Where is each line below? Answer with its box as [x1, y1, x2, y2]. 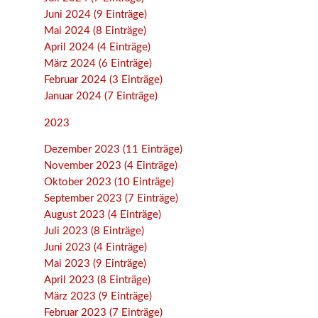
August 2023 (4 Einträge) [44, 209, 162, 221]
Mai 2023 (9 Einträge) [44, 258, 147, 270]
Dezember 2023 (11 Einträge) [44, 144, 183, 155]
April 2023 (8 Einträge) [44, 275, 151, 286]
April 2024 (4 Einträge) [44, 41, 151, 53]
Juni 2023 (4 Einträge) [44, 242, 148, 253]
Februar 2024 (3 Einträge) [44, 74, 163, 85]
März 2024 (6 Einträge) [44, 57, 153, 69]
